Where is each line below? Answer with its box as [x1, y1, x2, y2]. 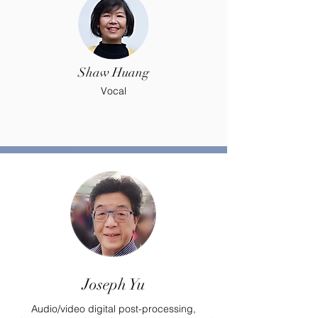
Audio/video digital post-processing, [31, 302, 196, 315]
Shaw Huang [78, 65, 149, 80]
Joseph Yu [82, 275, 145, 294]
